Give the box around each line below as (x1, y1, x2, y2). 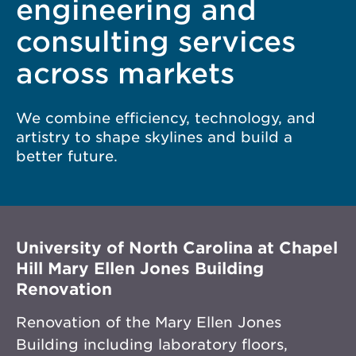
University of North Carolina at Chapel (16, 238, 338, 257)
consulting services (16, 25, 296, 58)
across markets (16, 56, 234, 90)
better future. (16, 148, 118, 164)
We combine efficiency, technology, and (16, 110, 315, 126)
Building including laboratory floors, (16, 336, 288, 353)
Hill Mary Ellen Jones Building (16, 259, 264, 278)
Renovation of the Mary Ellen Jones (16, 314, 281, 331)
